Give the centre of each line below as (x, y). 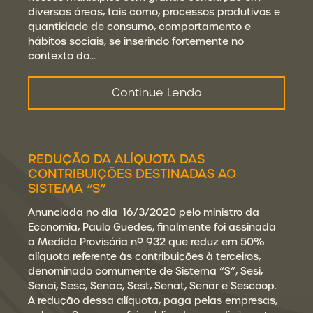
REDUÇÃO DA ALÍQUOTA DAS (116, 159)
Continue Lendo (156, 93)
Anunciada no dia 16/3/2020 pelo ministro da (144, 212)
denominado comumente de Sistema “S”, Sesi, (145, 271)
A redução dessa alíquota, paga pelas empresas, (153, 300)
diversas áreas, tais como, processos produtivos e (154, 12)
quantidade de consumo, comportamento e (139, 27)
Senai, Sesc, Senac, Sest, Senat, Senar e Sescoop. (152, 286)
